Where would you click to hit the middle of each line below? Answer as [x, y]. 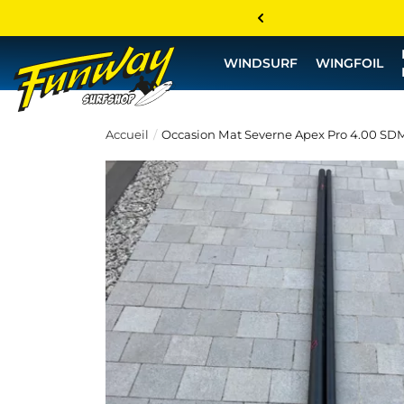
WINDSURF [261, 63]
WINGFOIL [349, 63]
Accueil [127, 134]
